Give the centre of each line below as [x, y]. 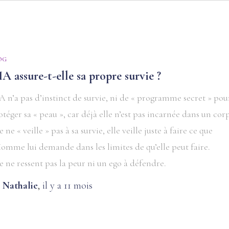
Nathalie [20, 186]
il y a [53, 186]
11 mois [78, 186]
